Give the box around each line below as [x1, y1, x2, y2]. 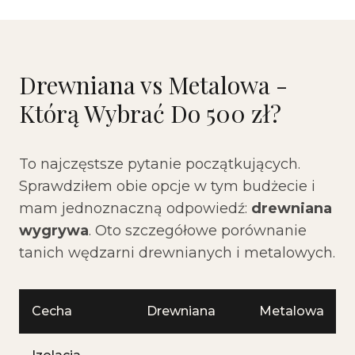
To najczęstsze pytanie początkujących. [19, 155, 300, 173]
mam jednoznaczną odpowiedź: [19, 200, 251, 217]
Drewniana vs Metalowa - [19, 69, 288, 101]
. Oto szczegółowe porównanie [89, 222, 307, 239]
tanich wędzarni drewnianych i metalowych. [19, 244, 335, 261]
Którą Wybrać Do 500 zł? [19, 97, 281, 129]
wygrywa [19, 222, 89, 239]
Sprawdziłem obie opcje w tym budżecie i [19, 177, 315, 195]
